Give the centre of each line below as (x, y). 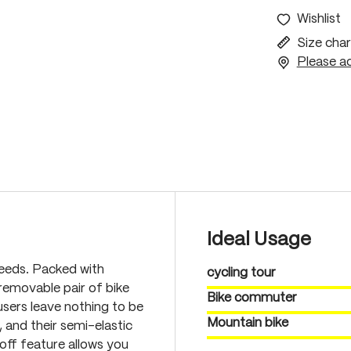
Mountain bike (248, 323)
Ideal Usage (259, 240)
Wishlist (318, 19)
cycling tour (241, 273)
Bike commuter (252, 298)
